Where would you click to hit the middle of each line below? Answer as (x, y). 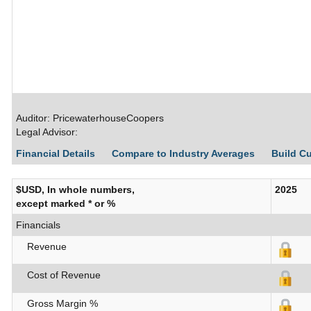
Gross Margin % (57, 304)
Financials (38, 225)
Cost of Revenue (58, 275)
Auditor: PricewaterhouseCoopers (90, 118)
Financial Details (57, 154)
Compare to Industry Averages (185, 154)
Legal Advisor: (47, 132)
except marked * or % (66, 204)
